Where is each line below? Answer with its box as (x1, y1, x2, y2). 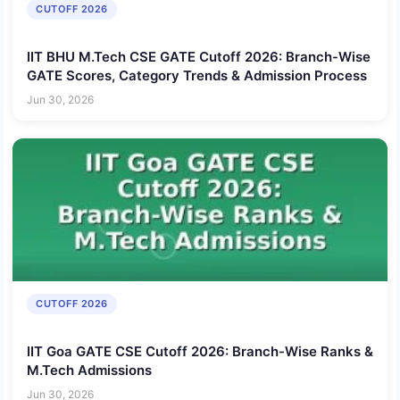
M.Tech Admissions (27, 361, 152, 379)
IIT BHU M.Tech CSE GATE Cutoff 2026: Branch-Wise (27, 47, 371, 65)
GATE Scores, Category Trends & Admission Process (27, 66, 367, 84)
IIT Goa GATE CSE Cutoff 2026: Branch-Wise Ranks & (27, 342, 373, 360)
